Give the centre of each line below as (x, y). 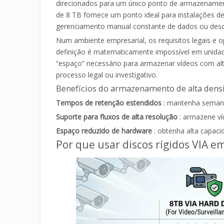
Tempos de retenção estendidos (110, 103)
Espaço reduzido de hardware (105, 131)
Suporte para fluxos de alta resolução (118, 117)
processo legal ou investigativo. (107, 75)
